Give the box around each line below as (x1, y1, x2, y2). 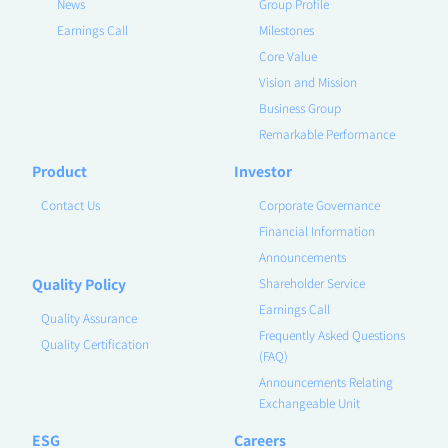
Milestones (258, 20, 314, 38)
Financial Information (258, 221, 375, 239)
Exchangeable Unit (258, 393, 360, 411)
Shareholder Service (258, 273, 365, 291)
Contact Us (41, 195, 101, 213)
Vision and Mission (258, 72, 357, 90)
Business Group (258, 98, 341, 116)
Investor (234, 160, 292, 181)
